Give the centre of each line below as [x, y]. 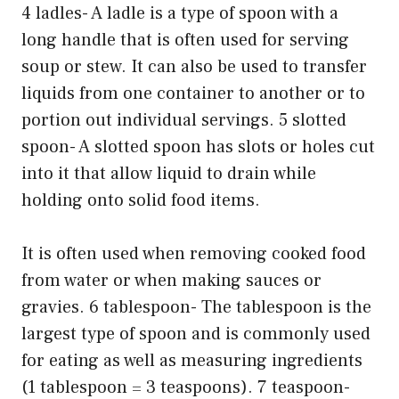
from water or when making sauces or [171, 281]
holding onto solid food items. [141, 201]
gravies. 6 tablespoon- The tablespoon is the [196, 308]
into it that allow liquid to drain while [169, 174]
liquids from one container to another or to [193, 94]
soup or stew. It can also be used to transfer [194, 67]
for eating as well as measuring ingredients [192, 361]
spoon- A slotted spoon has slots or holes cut [198, 147]
